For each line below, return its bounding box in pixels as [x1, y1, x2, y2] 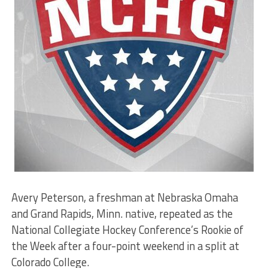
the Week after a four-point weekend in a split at [11, 237, 239, 255]
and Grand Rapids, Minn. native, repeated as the [11, 205, 233, 223]
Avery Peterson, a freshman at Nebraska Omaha [11, 189, 238, 206]
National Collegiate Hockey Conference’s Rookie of [11, 221, 243, 239]
